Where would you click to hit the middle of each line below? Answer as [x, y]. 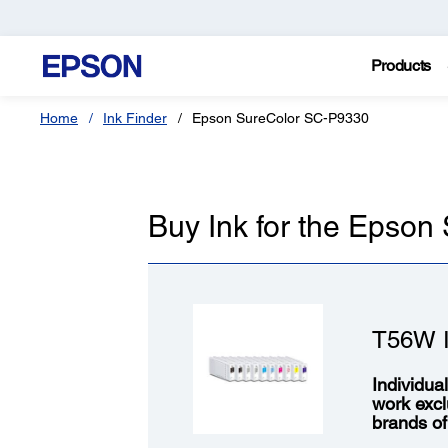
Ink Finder [135, 118]
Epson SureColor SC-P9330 [280, 118]
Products [401, 65]
